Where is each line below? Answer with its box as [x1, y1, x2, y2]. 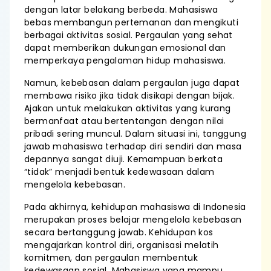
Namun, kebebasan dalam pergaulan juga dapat [24, 77, 240, 89]
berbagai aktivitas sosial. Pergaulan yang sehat [24, 29, 233, 41]
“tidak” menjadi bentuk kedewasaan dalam [24, 166, 215, 178]
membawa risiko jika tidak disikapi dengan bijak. [24, 90, 235, 102]
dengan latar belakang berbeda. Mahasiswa [24, 4, 218, 16]
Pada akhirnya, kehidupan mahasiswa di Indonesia [24, 201, 246, 213]
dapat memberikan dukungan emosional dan [24, 42, 226, 54]
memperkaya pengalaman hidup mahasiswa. [24, 54, 226, 67]
